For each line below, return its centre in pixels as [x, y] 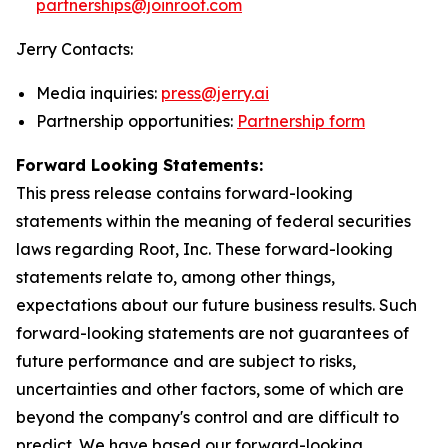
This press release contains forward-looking [184, 193]
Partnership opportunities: [136, 121]
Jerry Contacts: [74, 49]
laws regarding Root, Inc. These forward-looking [204, 249]
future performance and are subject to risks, [186, 361]
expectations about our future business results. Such [216, 305]
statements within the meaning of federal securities [213, 221]
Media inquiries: [98, 93]
